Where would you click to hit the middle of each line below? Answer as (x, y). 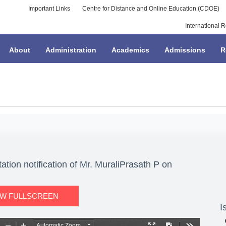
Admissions (185, 50)
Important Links (49, 9)
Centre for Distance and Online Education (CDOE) (151, 9)
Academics (130, 50)
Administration (71, 50)
